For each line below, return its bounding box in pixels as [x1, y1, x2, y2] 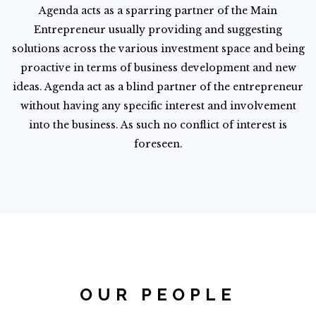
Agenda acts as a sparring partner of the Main [39, 4, 277, 17]
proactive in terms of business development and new [20, 61, 296, 74]
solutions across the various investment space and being [11, 42, 305, 55]
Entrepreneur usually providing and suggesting [34, 23, 282, 36]
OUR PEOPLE [80, 284, 236, 305]
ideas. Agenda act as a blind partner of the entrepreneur [13, 80, 303, 93]
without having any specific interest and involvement [20, 99, 296, 112]
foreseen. [133, 138, 183, 150]
